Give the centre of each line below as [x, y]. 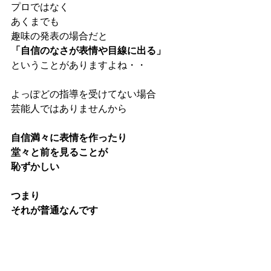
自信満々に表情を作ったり [69, 137]
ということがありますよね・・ [79, 65]
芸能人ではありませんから [69, 108]
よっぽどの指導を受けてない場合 [83, 94]
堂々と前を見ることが [59, 152]
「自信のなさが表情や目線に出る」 [88, 50]
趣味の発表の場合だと [59, 36]
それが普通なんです [54, 210]
